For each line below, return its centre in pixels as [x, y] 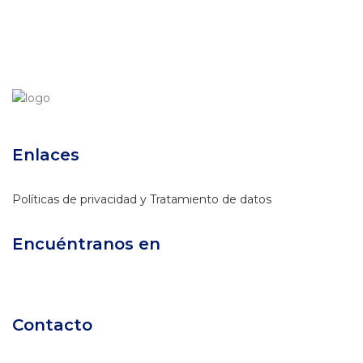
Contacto [52, 325]
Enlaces [46, 154]
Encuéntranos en [86, 243]
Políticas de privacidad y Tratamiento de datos [142, 199]
